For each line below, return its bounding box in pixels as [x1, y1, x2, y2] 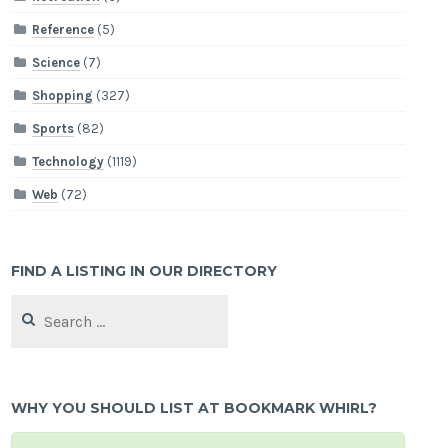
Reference [32, 21, 95, 37]
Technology [32, 153, 105, 169]
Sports [32, 120, 75, 136]
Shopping [32, 87, 94, 103]
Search [10, 296, 51, 312]
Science [32, 54, 81, 70]
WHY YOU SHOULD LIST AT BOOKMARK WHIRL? [11, 398, 378, 417]
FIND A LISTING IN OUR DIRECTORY [11, 262, 278, 281]
